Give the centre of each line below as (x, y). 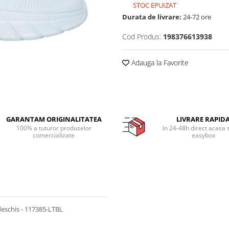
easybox (203, 135)
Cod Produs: (142, 36)
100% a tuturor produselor (54, 128)
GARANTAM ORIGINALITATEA (54, 119)
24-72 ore (196, 17)
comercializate (54, 135)
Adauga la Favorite (159, 62)
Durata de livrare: (152, 17)
